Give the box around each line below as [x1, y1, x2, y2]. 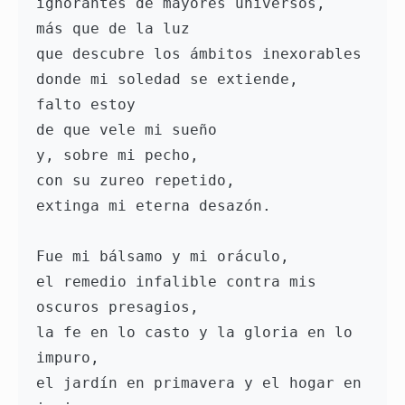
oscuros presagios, [36, 298, 199, 316]
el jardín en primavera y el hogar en [36, 374, 362, 392]
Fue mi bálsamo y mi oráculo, [36, 248, 289, 266]
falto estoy [36, 96, 145, 114]
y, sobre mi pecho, [36, 146, 208, 165]
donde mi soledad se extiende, [36, 71, 298, 89]
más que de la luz [36, 20, 190, 38]
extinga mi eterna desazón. [36, 197, 271, 215]
